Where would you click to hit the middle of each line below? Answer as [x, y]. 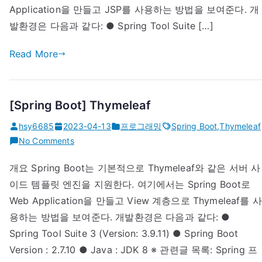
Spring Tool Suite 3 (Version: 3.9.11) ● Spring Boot [124, 233]
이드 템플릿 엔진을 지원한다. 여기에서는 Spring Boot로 [130, 184]
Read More [34, 54]
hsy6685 [37, 126]
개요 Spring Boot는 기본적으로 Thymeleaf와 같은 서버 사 [135, 168]
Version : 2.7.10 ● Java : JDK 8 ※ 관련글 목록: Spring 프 [134, 250]
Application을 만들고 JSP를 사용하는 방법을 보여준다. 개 [135, 9]
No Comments [46, 141]
